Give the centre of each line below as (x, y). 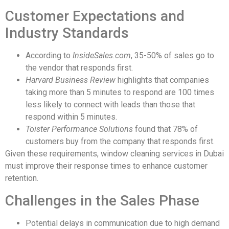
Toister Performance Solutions (79, 129)
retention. (22, 178)
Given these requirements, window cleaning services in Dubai (114, 154)
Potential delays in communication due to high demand (123, 223)
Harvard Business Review (71, 80)
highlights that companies (162, 80)
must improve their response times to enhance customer (106, 166)
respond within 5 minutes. (71, 117)
